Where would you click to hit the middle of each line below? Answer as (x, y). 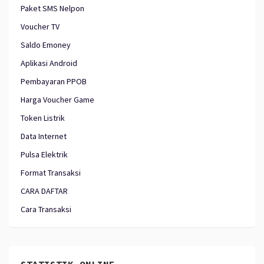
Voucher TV (40, 26)
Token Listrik (43, 118)
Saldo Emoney (46, 44)
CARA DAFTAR (44, 191)
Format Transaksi (51, 172)
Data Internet (44, 136)
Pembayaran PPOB (54, 81)
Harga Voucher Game (57, 99)
